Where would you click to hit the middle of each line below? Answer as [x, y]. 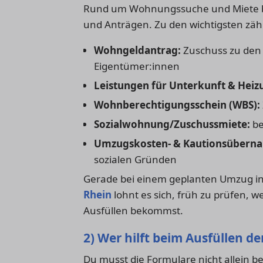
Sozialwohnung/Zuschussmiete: [172, 124]
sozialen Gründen [135, 159]
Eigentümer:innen [136, 66]
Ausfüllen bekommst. [133, 210]
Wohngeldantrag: [137, 50]
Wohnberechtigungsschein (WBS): [177, 104]
